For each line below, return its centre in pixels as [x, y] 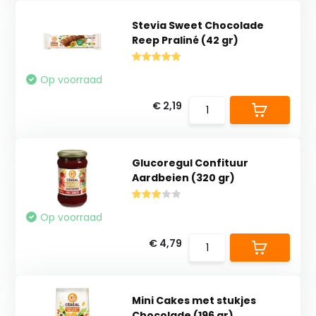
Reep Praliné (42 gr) [185, 40]
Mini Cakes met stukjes [194, 300]
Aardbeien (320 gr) [183, 177]
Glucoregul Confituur [190, 163]
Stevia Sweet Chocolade [197, 25]
